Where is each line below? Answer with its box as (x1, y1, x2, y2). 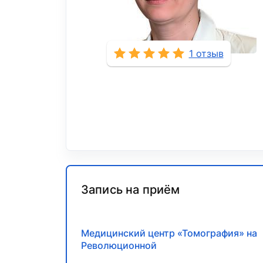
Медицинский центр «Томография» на (81, 227, 257, 240)
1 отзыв (188, 48, 224, 60)
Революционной (81, 240, 157, 252)
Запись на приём (81, 183, 180, 197)
